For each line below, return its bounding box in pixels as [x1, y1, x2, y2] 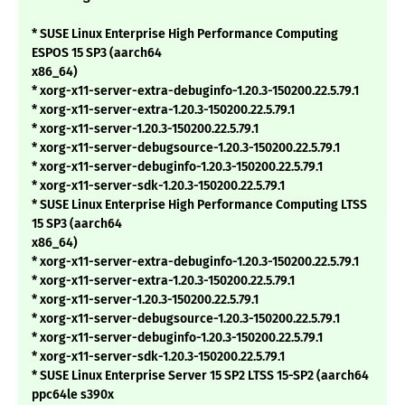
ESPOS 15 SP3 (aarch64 [32, 45, 162, 61]
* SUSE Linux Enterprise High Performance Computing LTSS [32, 197, 367, 213]
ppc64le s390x [32, 387, 114, 403]
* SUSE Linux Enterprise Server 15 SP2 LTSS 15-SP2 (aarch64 [32, 368, 369, 384]
